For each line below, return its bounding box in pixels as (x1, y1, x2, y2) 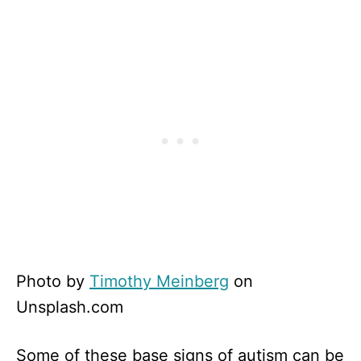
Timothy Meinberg (89, 272, 229, 292)
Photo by (16, 272, 89, 292)
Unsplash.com (16, 297, 123, 317)
